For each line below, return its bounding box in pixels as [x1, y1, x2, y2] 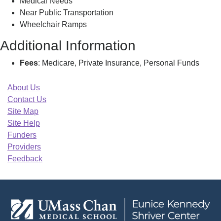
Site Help [7, 119, 40, 127]
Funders [7, 131, 37, 139]
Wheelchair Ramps [20, 20, 87, 29]
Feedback [7, 154, 42, 163]
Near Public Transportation [20, 8, 113, 17]
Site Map [7, 107, 38, 115]
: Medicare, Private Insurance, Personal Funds [38, 59, 199, 67]
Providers [7, 143, 41, 151]
